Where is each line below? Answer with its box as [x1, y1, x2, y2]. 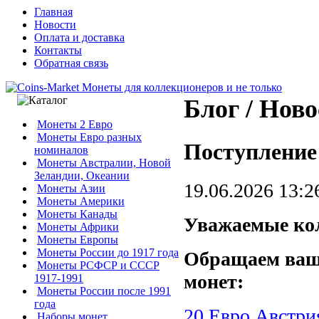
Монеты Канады [37, 208, 117, 220]
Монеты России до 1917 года [37, 246, 179, 258]
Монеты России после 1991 [37, 285, 171, 297]
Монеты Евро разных [37, 131, 142, 143]
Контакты [34, 44, 82, 56]
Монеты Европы [37, 234, 118, 246]
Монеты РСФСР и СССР [37, 259, 159, 271]
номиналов [34, 144, 88, 156]
